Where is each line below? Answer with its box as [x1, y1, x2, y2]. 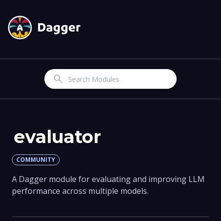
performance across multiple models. [12, 185, 148, 197]
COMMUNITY [16, 155, 55, 164]
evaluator [14, 126, 101, 148]
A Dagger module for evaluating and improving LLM [12, 174, 205, 185]
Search [52, 72, 64, 86]
